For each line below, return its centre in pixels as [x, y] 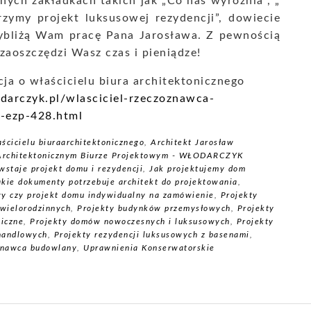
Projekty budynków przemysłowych [154, 208]
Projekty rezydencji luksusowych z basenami [152, 235]
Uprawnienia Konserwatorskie [149, 248]
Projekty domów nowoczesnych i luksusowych [130, 221]
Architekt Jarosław [192, 142]
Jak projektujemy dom [197, 169]
